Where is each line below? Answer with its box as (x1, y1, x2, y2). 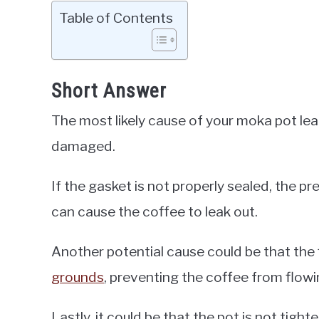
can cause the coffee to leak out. (51, 203, 258, 221)
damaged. (51, 137, 115, 155)
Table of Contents (59, 9, 173, 26)
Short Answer (51, 79, 167, 103)
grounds (51, 268, 104, 286)
